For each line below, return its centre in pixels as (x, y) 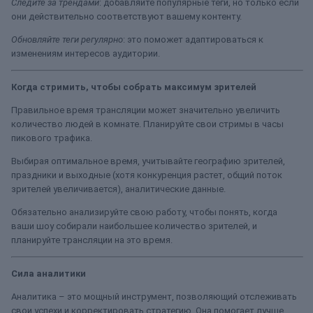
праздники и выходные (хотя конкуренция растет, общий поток (147, 175)
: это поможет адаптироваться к (193, 39)
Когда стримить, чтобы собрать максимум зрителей (134, 87)
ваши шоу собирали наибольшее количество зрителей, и (134, 226)
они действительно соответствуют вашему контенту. (126, 16)
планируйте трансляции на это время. (92, 240)
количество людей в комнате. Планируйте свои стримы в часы (147, 124)
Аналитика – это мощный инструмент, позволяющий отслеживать (154, 297)
